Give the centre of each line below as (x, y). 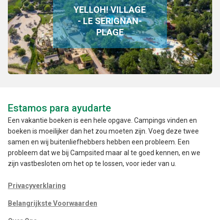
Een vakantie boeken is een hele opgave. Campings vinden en (102, 120)
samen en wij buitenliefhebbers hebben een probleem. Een (99, 142)
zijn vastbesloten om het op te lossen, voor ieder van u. (92, 163)
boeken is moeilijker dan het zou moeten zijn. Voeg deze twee (103, 131)
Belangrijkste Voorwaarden (53, 203)
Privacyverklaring (37, 185)
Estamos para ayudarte (59, 108)
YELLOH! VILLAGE (110, 10)
